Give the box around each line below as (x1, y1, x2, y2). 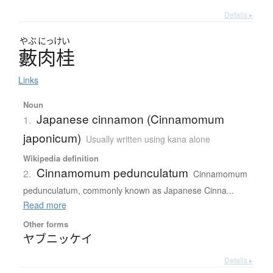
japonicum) (23, 129, 81, 146)
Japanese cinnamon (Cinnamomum (36, 110, 224, 127)
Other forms (23, 218, 68, 230)
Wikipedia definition (23, 152, 99, 165)
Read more (23, 199, 66, 211)
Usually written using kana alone (85, 133, 210, 146)
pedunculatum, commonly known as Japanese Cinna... (23, 184, 234, 197)
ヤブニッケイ (23, 230, 93, 247)
